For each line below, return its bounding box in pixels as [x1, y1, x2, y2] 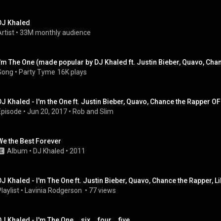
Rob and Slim [73, 108, 113, 115]
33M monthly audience [20, 29, 91, 37]
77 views [89, 186, 116, 194]
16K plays [57, 68, 87, 76]
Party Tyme [19, 68, 55, 76]
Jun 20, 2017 [27, 108, 67, 115]
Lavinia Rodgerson [25, 186, 83, 194]
